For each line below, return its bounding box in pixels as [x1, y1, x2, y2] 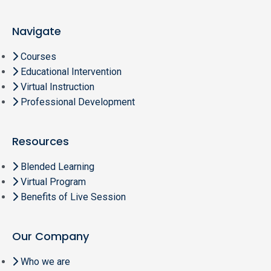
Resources [12, 134, 69, 149]
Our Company [12, 229, 89, 244]
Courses [21, 51, 56, 62]
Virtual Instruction [21, 81, 94, 93]
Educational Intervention [21, 66, 122, 77]
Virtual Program [21, 176, 86, 188]
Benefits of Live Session [21, 191, 126, 203]
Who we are [21, 256, 70, 267]
